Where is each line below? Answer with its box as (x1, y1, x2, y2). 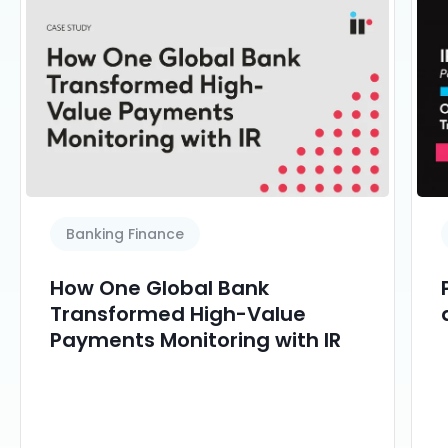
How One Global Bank (50, 274, 269, 303)
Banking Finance (66, 224, 184, 245)
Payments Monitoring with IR (50, 326, 341, 355)
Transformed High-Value (50, 300, 306, 329)
